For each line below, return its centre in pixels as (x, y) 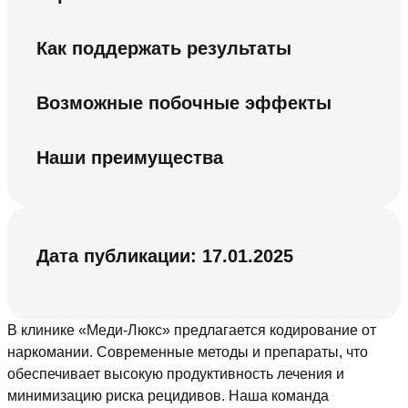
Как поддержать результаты (164, 49)
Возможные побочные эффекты (184, 103)
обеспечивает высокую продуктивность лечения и (176, 374)
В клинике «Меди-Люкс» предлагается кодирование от (192, 331)
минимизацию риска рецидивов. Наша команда (168, 396)
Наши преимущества (130, 158)
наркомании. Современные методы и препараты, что (188, 352)
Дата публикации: (119, 256)
